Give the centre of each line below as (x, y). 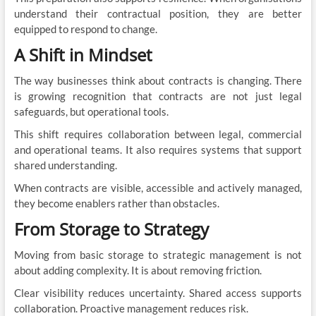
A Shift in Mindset (83, 54)
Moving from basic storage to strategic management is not (158, 254)
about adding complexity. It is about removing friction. (138, 270)
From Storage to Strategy (111, 229)
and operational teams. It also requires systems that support (158, 149)
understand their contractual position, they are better (158, 13)
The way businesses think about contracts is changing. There (158, 80)
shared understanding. (65, 165)
